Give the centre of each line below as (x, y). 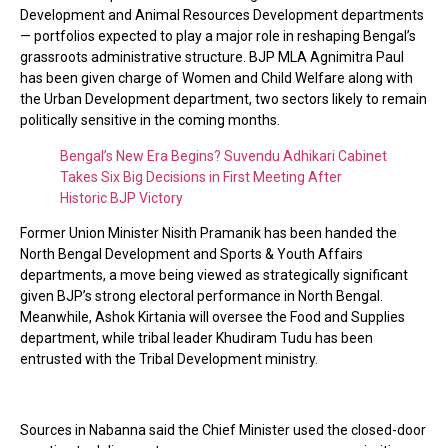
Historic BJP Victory (121, 197)
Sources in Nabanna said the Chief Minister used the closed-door (223, 429)
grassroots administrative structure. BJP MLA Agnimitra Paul (212, 57)
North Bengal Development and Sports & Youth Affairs (191, 254)
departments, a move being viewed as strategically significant (214, 275)
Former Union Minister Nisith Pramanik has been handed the (208, 233)
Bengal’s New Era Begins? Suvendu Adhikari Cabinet (223, 155)
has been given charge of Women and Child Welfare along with (216, 78)
